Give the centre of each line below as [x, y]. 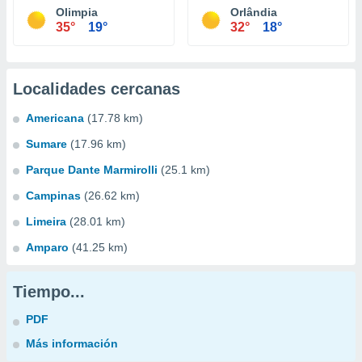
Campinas [53, 196]
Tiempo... [49, 292]
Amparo [47, 247]
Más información [72, 343]
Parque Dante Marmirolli [92, 170]
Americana [55, 118]
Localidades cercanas [97, 89]
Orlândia [254, 12]
